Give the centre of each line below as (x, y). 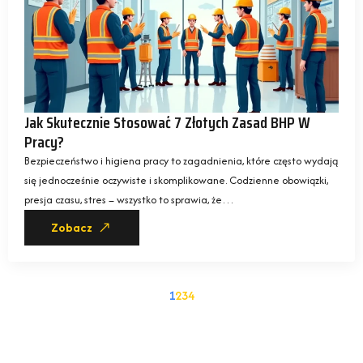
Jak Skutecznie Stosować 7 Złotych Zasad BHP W (167, 122)
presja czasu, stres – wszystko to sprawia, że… (129, 200)
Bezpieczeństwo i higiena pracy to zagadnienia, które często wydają (181, 161)
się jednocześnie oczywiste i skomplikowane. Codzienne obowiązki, (176, 180)
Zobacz (72, 228)
